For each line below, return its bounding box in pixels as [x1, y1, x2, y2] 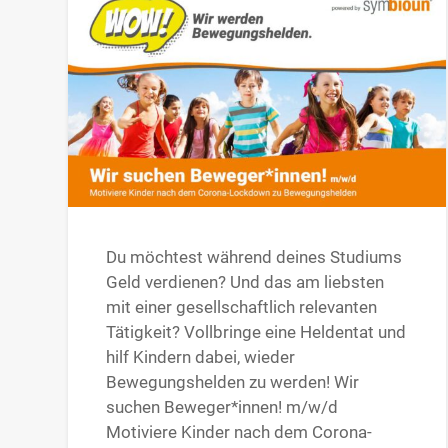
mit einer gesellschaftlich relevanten [106, 296, 378, 317]
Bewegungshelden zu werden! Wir [106, 371, 360, 392]
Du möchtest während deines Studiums [106, 246, 403, 267]
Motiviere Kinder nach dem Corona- [106, 421, 373, 442]
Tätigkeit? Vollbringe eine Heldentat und [106, 321, 407, 342]
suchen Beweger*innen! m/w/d [106, 396, 339, 417]
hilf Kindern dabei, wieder [106, 346, 296, 367]
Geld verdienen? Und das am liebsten [106, 271, 385, 292]
